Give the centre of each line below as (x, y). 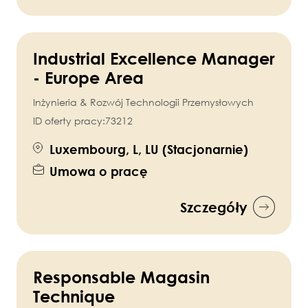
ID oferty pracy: (69, 121)
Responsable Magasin (121, 277)
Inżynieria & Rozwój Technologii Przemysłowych (143, 102)
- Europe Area (88, 78)
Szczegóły (214, 207)
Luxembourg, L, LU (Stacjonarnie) (149, 150)
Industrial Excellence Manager (154, 58)
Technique (74, 296)
